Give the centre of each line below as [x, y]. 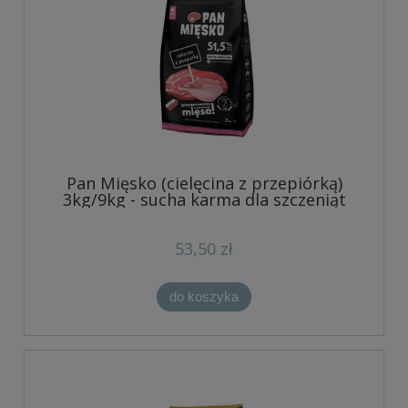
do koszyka [204, 296]
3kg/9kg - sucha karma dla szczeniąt [204, 199]
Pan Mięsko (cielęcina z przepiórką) [204, 183]
